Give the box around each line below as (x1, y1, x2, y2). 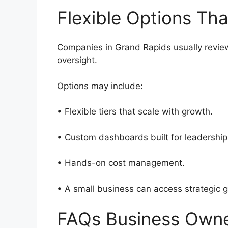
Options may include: (57, 80, 148, 91)
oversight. (57, 55, 105, 66)
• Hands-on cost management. (57, 158, 192, 168)
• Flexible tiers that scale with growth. (57, 106, 220, 117)
